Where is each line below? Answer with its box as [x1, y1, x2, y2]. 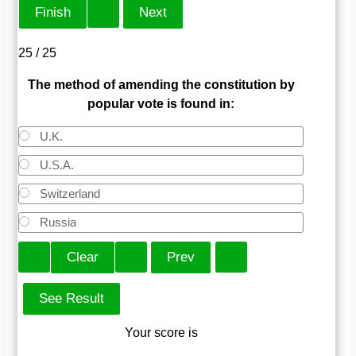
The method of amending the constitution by [27, 77, 295, 91]
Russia [37, 215, 77, 229]
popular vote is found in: [87, 96, 235, 110]
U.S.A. [37, 157, 75, 172]
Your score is [124, 325, 198, 339]
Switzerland [37, 186, 101, 200]
